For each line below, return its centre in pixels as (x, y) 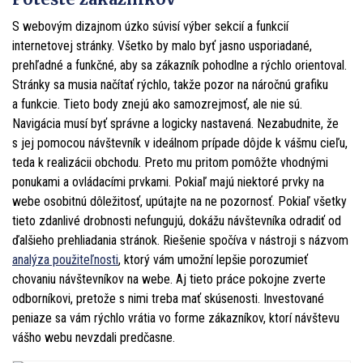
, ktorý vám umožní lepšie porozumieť (213, 259)
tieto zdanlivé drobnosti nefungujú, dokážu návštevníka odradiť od (177, 220)
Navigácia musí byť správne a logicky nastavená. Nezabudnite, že (175, 123)
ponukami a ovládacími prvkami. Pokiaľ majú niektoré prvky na (168, 181)
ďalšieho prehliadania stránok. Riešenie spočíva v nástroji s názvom (180, 240)
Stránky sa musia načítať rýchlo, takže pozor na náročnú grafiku (170, 84)
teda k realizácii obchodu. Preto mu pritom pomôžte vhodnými (170, 162)
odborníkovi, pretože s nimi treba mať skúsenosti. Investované (168, 298)
